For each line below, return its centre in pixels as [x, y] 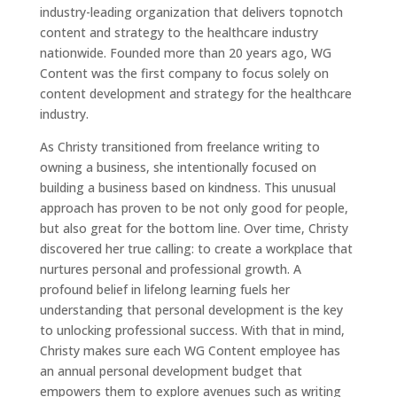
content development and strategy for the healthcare [195, 94]
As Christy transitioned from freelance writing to [179, 147]
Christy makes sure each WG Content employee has [190, 351]
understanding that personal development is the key [191, 310]
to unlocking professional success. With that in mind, [192, 331]
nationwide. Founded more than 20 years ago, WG [185, 53]
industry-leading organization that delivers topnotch [191, 12]
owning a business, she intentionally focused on [178, 167]
